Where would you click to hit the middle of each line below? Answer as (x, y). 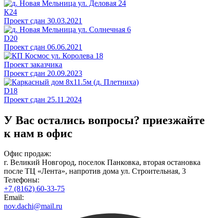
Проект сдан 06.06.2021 (43, 47)
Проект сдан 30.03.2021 (43, 20)
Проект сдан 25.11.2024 (43, 99)
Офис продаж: (27, 154)
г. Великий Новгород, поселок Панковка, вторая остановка (102, 163)
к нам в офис (38, 133)
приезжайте (174, 120)
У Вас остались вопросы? (72, 120)
